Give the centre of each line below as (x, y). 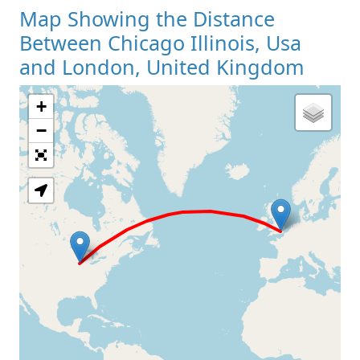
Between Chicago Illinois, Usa (160, 42)
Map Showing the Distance (147, 18)
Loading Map (180, 140)
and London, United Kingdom (162, 66)
